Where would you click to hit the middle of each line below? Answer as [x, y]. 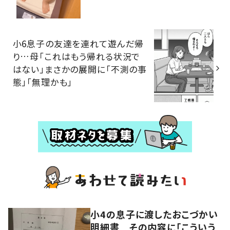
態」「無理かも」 [43, 82]
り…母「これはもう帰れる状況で [76, 56]
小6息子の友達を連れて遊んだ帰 [78, 43]
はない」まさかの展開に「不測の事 [80, 69]
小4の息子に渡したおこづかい [154, 214]
